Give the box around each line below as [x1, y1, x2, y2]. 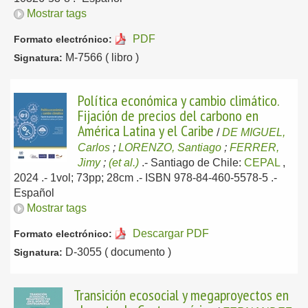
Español [14, 187, 54, 199]
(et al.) [109, 157, 139, 168]
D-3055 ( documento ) [63, 246, 171, 258]
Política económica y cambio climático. [78, 91, 279, 110]
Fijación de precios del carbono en [78, 106, 258, 125]
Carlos [78, 142, 110, 153]
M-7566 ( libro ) [63, 52, 139, 63]
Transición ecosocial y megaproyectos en [74, 285, 289, 305]
